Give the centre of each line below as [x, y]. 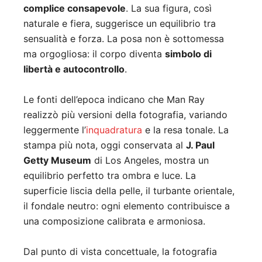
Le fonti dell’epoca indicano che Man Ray [114, 100]
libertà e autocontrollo [74, 69]
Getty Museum [57, 161]
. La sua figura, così [169, 8]
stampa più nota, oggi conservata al [105, 145]
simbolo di [188, 54]
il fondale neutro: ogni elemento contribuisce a [127, 206]
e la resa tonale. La [185, 130]
